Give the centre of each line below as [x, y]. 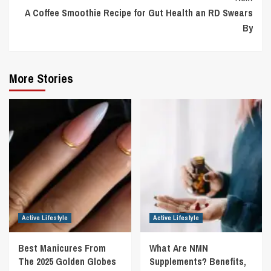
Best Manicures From [62, 248]
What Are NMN [178, 248]
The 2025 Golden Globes [67, 261]
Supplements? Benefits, [198, 261]
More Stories [41, 78]
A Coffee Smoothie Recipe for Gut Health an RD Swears [139, 13]
